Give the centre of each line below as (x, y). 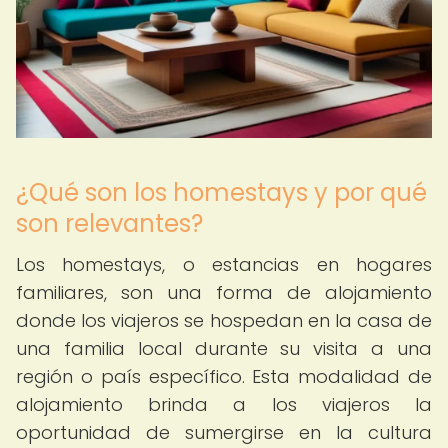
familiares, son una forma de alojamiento (224, 292)
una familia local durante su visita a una (224, 348)
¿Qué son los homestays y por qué (221, 192)
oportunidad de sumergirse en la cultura (224, 432)
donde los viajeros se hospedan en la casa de (224, 320)
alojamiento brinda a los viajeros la (224, 404)
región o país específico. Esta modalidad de (224, 376)
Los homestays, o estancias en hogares (224, 264)
